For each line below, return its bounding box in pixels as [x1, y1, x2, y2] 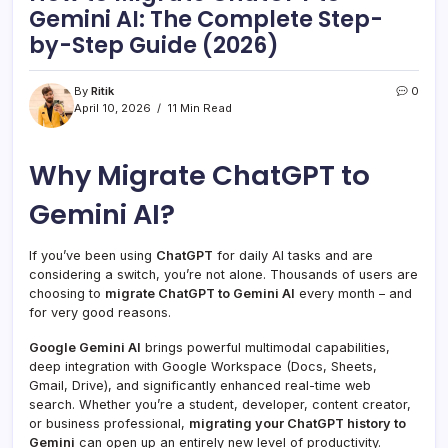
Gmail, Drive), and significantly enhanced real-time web [29, 377, 371, 393]
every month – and [295, 285, 412, 301]
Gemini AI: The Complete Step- [29, 2, 383, 35]
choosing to [29, 285, 105, 301]
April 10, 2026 [74, 100, 151, 115]
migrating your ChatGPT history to [189, 415, 406, 431]
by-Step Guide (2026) [29, 28, 279, 61]
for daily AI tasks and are [213, 247, 373, 263]
